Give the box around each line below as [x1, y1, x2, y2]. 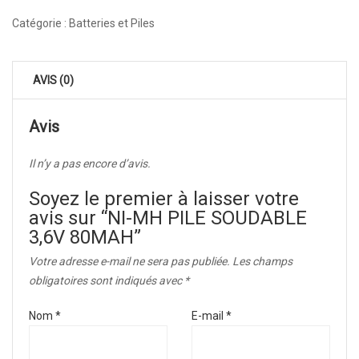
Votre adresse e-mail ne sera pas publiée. [29, 254, 230, 268]
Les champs [232, 254, 292, 268]
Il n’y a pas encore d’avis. [29, 156, 151, 170]
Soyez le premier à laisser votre [29, 187, 299, 210]
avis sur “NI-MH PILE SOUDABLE [29, 206, 307, 229]
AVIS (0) [33, 73, 74, 87]
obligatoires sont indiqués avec [29, 273, 184, 287]
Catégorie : [12, 16, 69, 30]
